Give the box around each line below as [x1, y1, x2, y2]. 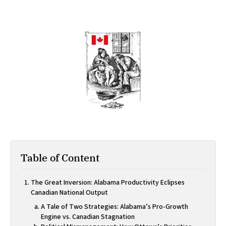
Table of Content [21, 150, 99, 164]
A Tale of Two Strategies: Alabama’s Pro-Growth [41, 201, 188, 212]
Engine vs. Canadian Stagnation [41, 211, 135, 222]
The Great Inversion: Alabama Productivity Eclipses [31, 177, 185, 188]
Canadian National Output [31, 187, 108, 198]
